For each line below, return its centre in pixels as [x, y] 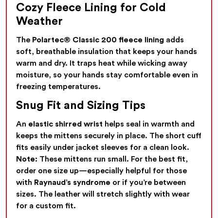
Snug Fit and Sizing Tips [81, 106]
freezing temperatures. [59, 87]
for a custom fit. [46, 206]
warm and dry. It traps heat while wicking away [102, 64]
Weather [40, 21]
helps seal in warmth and [149, 124]
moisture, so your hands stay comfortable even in [107, 75]
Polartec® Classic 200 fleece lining [98, 40]
